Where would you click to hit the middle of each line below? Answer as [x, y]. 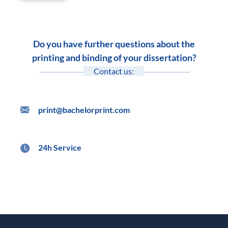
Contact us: [114, 71]
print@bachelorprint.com [84, 109]
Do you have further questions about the [114, 44]
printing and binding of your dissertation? [114, 57]
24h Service [60, 147]
